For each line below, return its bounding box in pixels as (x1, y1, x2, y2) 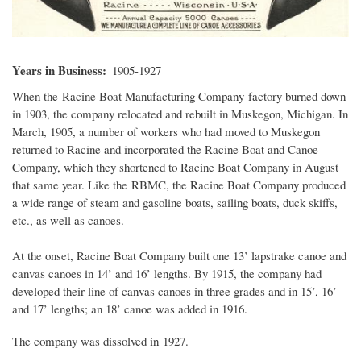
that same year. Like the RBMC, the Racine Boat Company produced (12, 176, 346, 193)
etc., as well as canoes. (12, 211, 124, 228)
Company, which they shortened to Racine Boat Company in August (12, 158, 338, 175)
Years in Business (12, 60, 102, 79)
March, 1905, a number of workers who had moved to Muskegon (12, 122, 320, 139)
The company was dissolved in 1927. (12, 332, 189, 349)
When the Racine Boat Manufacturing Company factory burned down (12, 87, 346, 104)
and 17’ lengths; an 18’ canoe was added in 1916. (12, 300, 247, 317)
